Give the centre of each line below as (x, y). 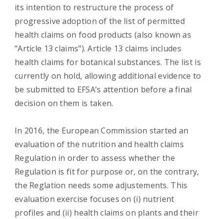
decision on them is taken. (64, 103)
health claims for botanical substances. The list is (108, 62)
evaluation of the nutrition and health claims (99, 144)
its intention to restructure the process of (94, 7)
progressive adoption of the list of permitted (100, 21)
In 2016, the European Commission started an (102, 130)
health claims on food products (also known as (103, 34)
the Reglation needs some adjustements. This (101, 185)
